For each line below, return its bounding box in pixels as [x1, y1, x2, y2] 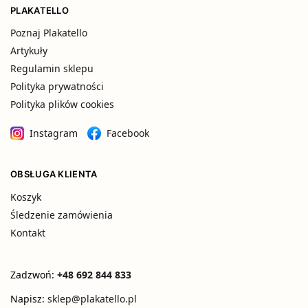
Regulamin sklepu [10, 62, 93, 76]
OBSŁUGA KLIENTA [10, 168, 98, 180]
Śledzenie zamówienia [10, 208, 113, 221]
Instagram [30, 126, 78, 140]
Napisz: [10, 291, 47, 305]
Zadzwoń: [10, 267, 57, 281]
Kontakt [10, 225, 45, 239]
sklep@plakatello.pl [47, 291, 137, 305]
